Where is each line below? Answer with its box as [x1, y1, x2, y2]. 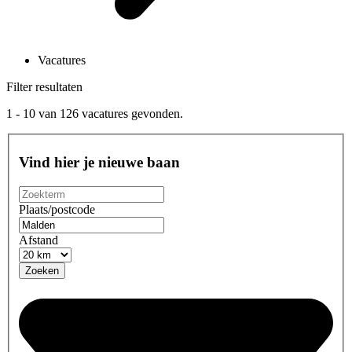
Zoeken [25, 264, 59, 277]
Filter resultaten [6, 79, 82, 93]
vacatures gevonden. [79, 106, 183, 120]
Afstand [19, 233, 58, 247]
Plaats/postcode [19, 202, 95, 216]
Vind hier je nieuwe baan [19, 154, 180, 171]
